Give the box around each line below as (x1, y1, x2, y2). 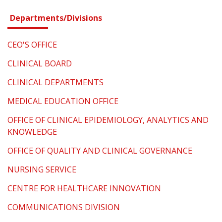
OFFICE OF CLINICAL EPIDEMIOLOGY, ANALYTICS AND (7, 114, 209, 125)
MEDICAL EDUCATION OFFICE (7, 95, 118, 107)
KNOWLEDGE (7, 126, 57, 137)
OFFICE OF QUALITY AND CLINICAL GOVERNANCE (7, 145, 192, 156)
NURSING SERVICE (7, 164, 76, 175)
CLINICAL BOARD (7, 57, 72, 69)
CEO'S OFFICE (7, 39, 57, 50)
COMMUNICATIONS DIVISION (7, 201, 120, 213)
